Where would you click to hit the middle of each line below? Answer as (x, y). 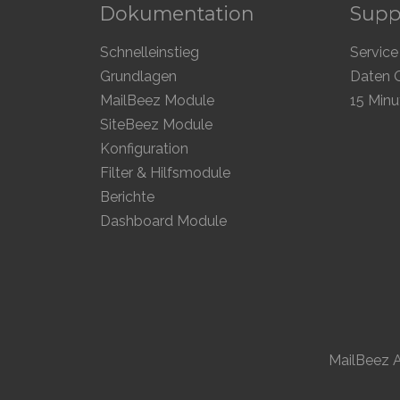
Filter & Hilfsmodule (165, 173)
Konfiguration (144, 149)
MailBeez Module (157, 101)
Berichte (127, 197)
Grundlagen (138, 77)
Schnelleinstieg (150, 53)
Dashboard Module (163, 221)
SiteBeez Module (156, 125)
